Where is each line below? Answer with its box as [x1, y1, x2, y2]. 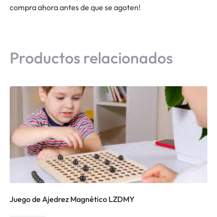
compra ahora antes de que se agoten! [10, 2, 140, 13]
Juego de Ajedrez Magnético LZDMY [10, 194, 135, 204]
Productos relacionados [10, 47, 173, 67]
